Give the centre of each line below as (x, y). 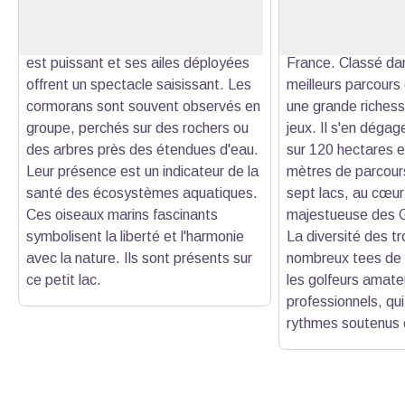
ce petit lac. (64, 279)
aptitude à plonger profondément (131, 19)
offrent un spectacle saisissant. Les (139, 84)
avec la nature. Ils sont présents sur (139, 258)
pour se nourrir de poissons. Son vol (138, 41)
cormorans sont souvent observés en (143, 106)
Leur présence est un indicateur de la (142, 171)
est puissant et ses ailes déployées (138, 62)
